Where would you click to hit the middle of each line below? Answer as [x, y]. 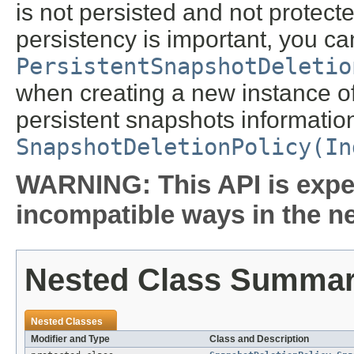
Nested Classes [67, 321]
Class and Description [259, 339]
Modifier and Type [70, 339]
